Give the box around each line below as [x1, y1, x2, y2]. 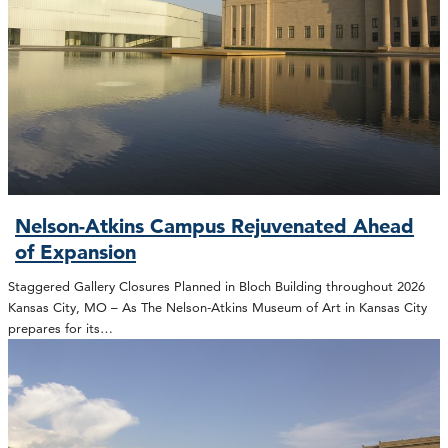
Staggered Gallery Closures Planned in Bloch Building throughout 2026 [8, 277, 425, 294]
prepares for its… [8, 319, 113, 336]
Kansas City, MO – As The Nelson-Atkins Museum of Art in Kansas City [8, 298, 427, 315]
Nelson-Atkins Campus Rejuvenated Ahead [15, 214, 415, 239]
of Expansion [15, 240, 137, 265]
